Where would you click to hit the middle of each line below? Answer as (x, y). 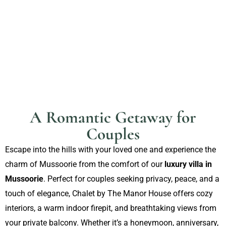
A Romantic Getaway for (113, 117)
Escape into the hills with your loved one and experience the (110, 150)
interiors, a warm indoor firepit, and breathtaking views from (111, 208)
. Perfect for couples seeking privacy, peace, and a (131, 179)
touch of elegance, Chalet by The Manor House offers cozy (109, 193)
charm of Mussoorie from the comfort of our (85, 164)
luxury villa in (188, 164)
